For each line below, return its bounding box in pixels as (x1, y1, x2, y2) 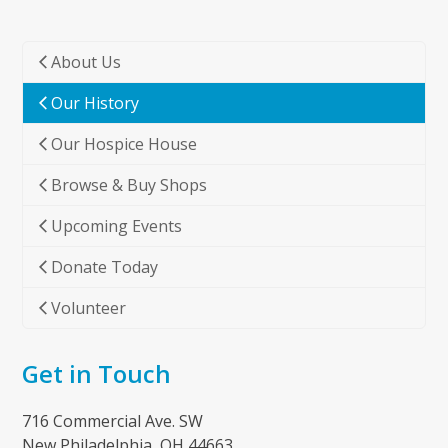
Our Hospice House (51, 133, 198, 156)
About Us (51, 51, 122, 74)
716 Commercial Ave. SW (22, 410, 204, 433)
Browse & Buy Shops (51, 174, 208, 197)
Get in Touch (22, 357, 172, 391)
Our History (51, 92, 140, 115)
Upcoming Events (51, 215, 183, 238)
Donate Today (51, 256, 159, 279)
